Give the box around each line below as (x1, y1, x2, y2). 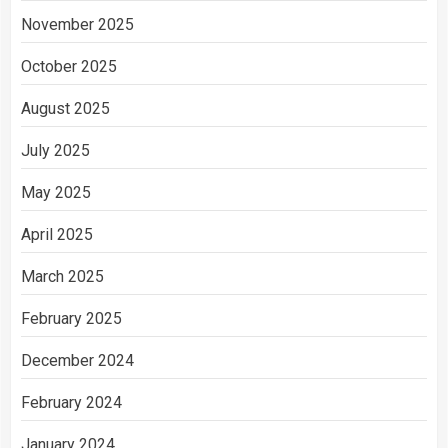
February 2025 (21, 309, 122, 328)
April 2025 (21, 225, 93, 244)
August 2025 (21, 99, 110, 118)
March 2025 (21, 267, 104, 286)
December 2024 (21, 351, 134, 370)
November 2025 (21, 15, 134, 34)
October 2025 (21, 57, 117, 76)
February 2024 (21, 393, 122, 412)
